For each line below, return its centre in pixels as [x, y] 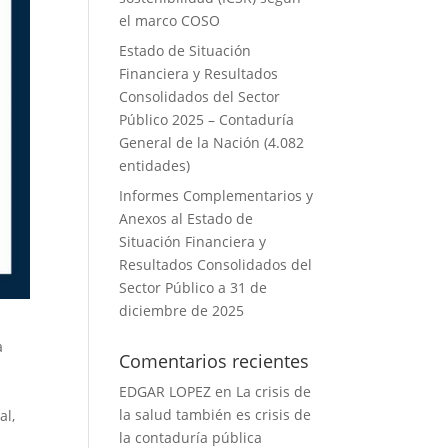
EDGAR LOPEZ [165, 391]
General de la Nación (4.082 [212, 142]
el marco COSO [170, 20]
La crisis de [274, 391]
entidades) [155, 165]
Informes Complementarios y [216, 195]
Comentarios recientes [214, 361]
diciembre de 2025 [182, 310]
